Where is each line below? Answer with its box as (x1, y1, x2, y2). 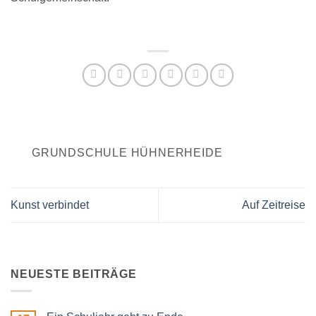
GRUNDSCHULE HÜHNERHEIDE (32, 147, 223, 159)
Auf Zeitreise (242, 199, 305, 212)
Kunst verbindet (11, 199, 89, 212)
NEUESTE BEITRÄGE (11, 267, 137, 280)
